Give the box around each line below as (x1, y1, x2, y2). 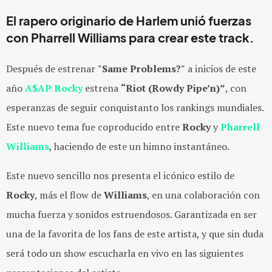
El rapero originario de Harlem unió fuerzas (6, 14, 251, 29)
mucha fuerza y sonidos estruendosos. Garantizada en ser (6, 208, 257, 221)
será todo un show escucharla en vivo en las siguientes (6, 246, 243, 260)
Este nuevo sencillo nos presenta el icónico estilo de (6, 169, 234, 182)
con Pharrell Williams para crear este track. (6, 31, 257, 46)
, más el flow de (35, 188, 104, 202)
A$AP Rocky (25, 81, 83, 95)
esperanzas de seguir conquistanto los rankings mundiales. (6, 101, 264, 114)
